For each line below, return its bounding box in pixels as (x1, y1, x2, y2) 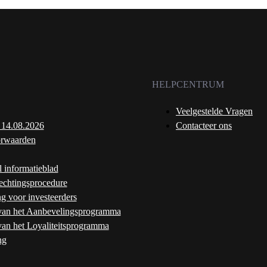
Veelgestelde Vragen (176, 106, 253, 117)
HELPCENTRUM (152, 79, 224, 90)
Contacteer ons (176, 120, 232, 131)
